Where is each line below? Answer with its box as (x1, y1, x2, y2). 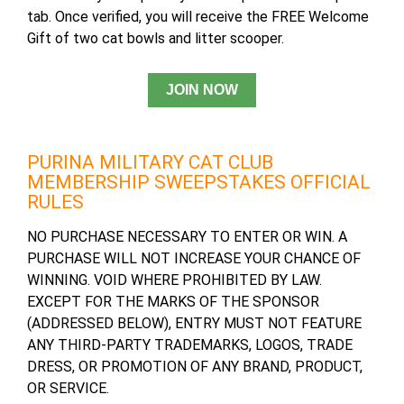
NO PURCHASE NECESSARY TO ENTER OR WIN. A (27, 228, 347, 246)
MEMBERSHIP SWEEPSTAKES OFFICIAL (27, 171, 371, 194)
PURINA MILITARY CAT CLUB (27, 151, 273, 174)
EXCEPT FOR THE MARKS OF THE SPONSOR (27, 293, 319, 311)
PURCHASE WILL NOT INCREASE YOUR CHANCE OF (27, 250, 361, 268)
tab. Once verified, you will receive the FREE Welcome (27, 8, 369, 26)
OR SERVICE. (27, 380, 109, 398)
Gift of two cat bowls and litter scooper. (27, 30, 284, 48)
